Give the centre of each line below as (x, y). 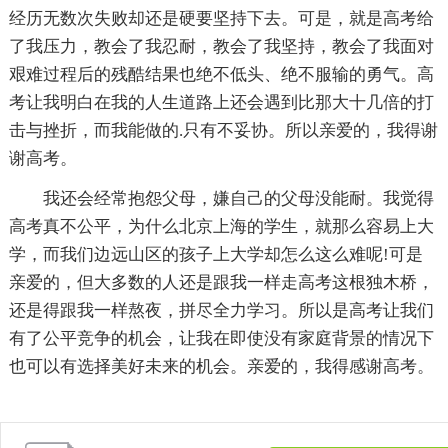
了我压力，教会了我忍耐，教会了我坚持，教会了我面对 (221, 46)
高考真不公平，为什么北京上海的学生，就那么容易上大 (221, 226)
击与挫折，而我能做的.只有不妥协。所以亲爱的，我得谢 (223, 130)
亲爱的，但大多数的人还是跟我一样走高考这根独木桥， (221, 282)
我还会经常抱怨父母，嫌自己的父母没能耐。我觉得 (238, 198)
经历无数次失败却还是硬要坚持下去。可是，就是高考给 (221, 18)
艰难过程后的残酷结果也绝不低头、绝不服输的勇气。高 (221, 74)
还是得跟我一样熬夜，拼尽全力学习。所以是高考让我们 (221, 310)
